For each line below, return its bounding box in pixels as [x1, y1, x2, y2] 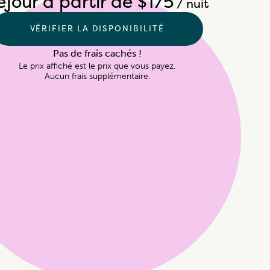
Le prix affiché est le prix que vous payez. [19, 61, 175, 72]
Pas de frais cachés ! [52, 48, 142, 60]
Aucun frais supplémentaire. [44, 71, 150, 82]
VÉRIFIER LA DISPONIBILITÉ [30, 23, 165, 34]
